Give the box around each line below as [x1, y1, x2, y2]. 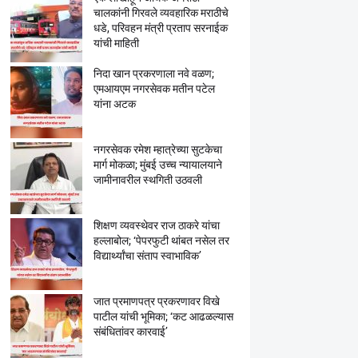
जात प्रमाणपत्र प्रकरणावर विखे [93, 295, 220, 308]
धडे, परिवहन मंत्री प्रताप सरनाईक [93, 22, 228, 34]
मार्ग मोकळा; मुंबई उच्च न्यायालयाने [93, 158, 222, 171]
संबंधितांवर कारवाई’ [93, 325, 168, 338]
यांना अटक [93, 97, 136, 110]
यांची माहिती [93, 37, 139, 50]
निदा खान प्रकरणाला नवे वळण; [93, 67, 214, 80]
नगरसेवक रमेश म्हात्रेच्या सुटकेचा [93, 143, 222, 156]
